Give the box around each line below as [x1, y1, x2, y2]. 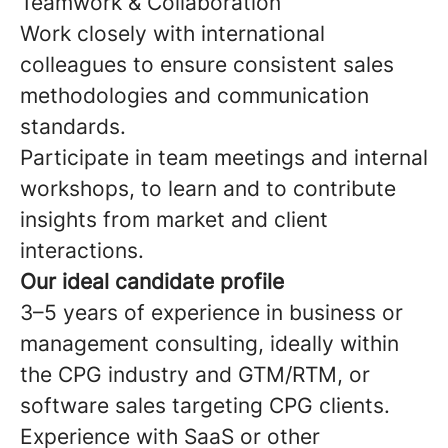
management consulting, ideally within [20, 331, 399, 356]
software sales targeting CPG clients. [20, 393, 390, 418]
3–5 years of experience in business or [20, 300, 403, 325]
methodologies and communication [20, 83, 369, 108]
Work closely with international [20, 21, 325, 46]
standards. [20, 114, 126, 139]
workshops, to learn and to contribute [20, 176, 396, 201]
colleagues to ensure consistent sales [20, 52, 394, 77]
